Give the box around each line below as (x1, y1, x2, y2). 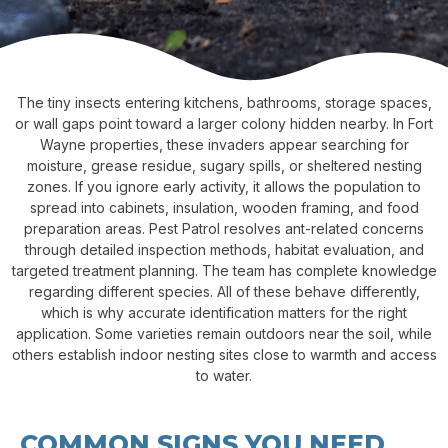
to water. (196, 367, 252, 385)
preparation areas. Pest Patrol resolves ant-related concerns (24, 220, 424, 238)
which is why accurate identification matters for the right (41, 304, 407, 322)
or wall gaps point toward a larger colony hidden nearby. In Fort (15, 115, 433, 133)
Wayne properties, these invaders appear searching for (39, 136, 409, 154)
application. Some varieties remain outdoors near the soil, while (16, 325, 432, 343)
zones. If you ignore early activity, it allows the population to (27, 178, 421, 196)
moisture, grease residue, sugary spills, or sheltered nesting (26, 157, 422, 175)
